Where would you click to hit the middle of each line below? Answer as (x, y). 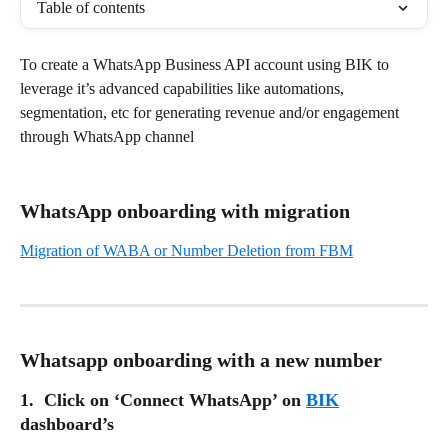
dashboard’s (69, 424)
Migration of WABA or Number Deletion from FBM (186, 250)
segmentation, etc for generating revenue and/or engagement (211, 112)
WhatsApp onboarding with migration (185, 210)
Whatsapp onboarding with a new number (201, 360)
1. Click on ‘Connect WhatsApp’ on (163, 400)
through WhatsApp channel (107, 136)
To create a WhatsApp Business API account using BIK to (206, 64)
